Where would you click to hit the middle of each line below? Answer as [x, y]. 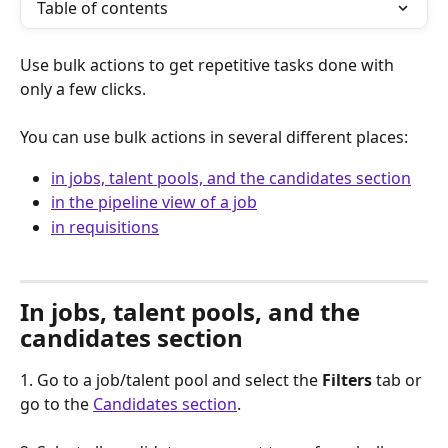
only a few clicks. [87, 89]
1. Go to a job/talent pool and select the [171, 379]
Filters [347, 379]
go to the [56, 403]
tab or [399, 379]
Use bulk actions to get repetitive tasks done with [209, 65]
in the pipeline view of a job [154, 202]
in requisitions [105, 226]
